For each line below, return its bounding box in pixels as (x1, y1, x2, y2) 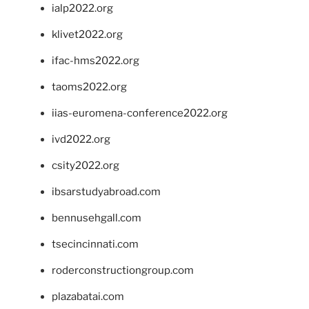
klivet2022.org (52, 28, 123, 41)
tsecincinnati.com (52, 237, 139, 250)
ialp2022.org (52, 1, 113, 14)
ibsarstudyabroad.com (52, 185, 161, 198)
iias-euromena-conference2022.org (52, 106, 228, 119)
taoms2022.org (52, 80, 127, 93)
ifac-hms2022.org (52, 54, 139, 67)
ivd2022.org (52, 132, 110, 146)
